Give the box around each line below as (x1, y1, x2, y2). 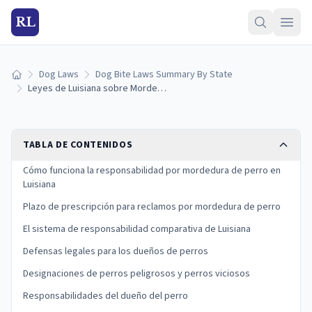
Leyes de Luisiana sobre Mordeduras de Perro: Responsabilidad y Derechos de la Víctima (157, 81, 166, 95)
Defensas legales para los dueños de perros (23, 244, 208, 258)
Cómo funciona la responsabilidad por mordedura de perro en (23, 164, 281, 178)
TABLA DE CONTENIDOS (23, 138, 133, 152)
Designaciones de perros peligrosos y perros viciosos (23, 267, 250, 281)
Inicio (10, 73, 32, 88)
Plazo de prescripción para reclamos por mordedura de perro (23, 200, 281, 214)
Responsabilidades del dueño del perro (23, 289, 188, 303)
